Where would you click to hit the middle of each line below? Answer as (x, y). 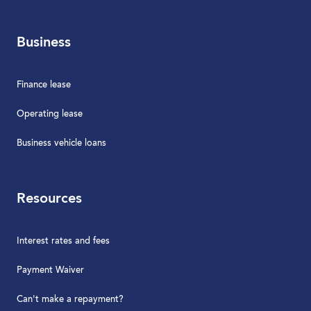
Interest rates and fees (63, 241)
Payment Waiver (50, 270)
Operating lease (50, 114)
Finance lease (44, 85)
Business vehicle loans (61, 143)
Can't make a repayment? (70, 299)
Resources (49, 199)
